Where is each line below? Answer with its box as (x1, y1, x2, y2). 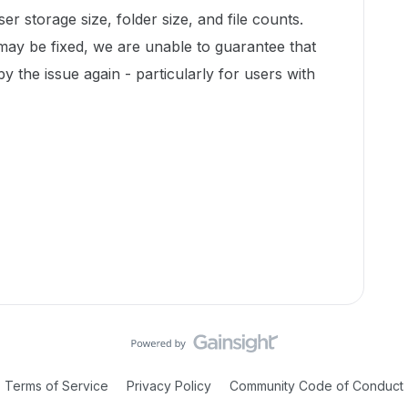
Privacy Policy (123, 378, 215, 393)
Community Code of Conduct (229, 378, 403, 393)
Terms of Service (5, 378, 108, 393)
